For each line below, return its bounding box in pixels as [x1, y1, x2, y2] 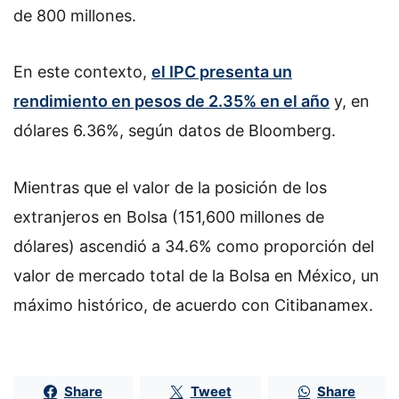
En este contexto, [13, 62, 151, 82]
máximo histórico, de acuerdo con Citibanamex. [13, 295, 373, 314]
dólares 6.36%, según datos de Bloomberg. [13, 121, 336, 141]
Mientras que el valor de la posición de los [13, 177, 327, 197]
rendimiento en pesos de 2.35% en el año [13, 92, 330, 111]
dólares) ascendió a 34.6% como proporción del [13, 236, 374, 256]
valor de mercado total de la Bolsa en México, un [13, 265, 379, 285]
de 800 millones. [13, 5, 136, 25]
